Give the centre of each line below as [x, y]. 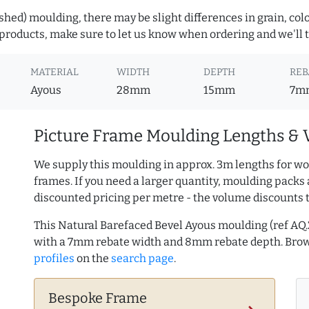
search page [142, 259]
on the [93, 259]
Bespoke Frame [98, 298]
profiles [54, 259]
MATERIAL [55, 72]
